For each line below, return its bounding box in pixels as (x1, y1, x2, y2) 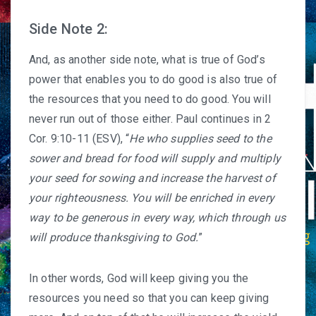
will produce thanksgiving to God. (29, 231, 199, 244)
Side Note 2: (29, 20, 108, 37)
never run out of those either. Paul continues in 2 (29, 112, 272, 126)
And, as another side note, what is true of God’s (29, 53, 265, 66)
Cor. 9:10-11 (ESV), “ (29, 132, 130, 145)
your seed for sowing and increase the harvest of (29, 171, 276, 185)
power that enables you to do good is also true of (29, 73, 277, 86)
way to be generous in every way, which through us (29, 211, 286, 224)
